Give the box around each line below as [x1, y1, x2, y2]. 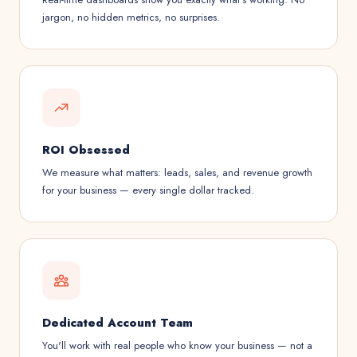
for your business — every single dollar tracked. [42, 182, 254, 198]
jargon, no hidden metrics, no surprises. [42, 10, 220, 25]
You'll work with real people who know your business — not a [42, 338, 312, 353]
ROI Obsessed [42, 141, 130, 159]
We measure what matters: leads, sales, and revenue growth [42, 165, 312, 180]
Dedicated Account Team [42, 314, 193, 331]
